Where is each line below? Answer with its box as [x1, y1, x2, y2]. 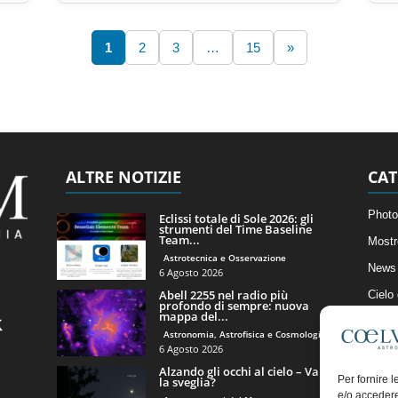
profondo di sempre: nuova [158, 297, 309, 314]
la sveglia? [158, 373, 216, 390]
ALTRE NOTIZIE [65, 165, 181, 187]
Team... [158, 231, 200, 248]
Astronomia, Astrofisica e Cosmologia [163, 327, 326, 340]
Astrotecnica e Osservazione [163, 251, 286, 264]
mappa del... [158, 307, 228, 324]
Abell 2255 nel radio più [158, 286, 288, 303]
